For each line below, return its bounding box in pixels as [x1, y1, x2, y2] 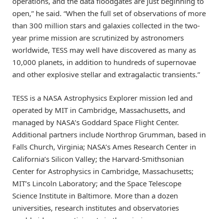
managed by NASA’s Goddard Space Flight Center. [12, 117, 179, 127]
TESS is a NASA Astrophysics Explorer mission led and [12, 92, 193, 103]
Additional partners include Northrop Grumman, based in [12, 129, 206, 139]
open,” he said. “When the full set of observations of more [12, 8, 206, 18]
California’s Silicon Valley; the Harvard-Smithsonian [12, 153, 184, 164]
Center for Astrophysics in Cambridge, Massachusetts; [12, 166, 194, 176]
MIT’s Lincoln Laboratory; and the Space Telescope [12, 178, 181, 188]
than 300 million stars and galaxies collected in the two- [12, 20, 200, 30]
